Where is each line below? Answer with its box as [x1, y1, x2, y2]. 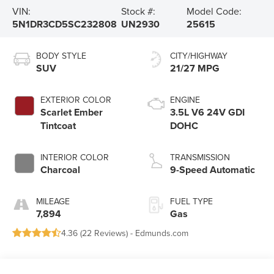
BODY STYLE [36, 49, 87, 62]
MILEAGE [36, 194, 70, 207]
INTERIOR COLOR [40, 150, 109, 163]
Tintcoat [40, 118, 76, 133]
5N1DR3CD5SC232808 [12, 17, 117, 31]
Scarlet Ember [40, 105, 103, 119]
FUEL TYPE [170, 194, 213, 207]
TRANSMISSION [170, 150, 230, 163]
